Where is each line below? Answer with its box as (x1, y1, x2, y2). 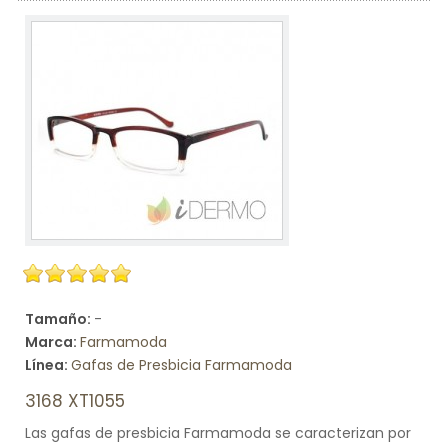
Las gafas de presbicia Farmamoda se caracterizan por (25, 423, 411, 443)
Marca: (25, 332, 80, 352)
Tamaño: (25, 309, 94, 329)
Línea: (25, 355, 71, 375)
